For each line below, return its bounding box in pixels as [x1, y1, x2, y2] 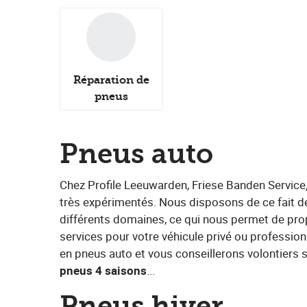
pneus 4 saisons [60, 262, 147, 278]
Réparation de [73, 73, 149, 87]
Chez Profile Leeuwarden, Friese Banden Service [60, 177, 306, 193]
